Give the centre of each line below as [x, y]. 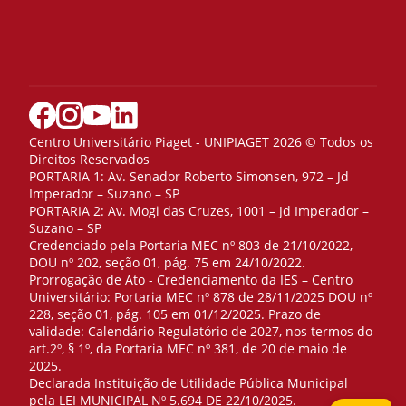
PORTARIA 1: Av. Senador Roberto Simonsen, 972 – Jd [189, 176]
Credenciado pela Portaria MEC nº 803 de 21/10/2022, [191, 245]
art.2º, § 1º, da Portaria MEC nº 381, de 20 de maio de [188, 348]
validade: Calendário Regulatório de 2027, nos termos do [201, 331]
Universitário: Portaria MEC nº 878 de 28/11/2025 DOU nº [201, 296]
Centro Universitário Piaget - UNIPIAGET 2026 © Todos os [201, 141]
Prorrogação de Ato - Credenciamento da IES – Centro [191, 279]
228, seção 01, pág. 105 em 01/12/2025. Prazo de [175, 314]
